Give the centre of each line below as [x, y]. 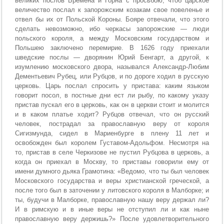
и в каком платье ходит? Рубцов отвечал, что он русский [112, 114]
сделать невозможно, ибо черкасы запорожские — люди [112, 29]
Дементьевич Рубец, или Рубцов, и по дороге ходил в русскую [112, 76]
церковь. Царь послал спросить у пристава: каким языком [112, 86]
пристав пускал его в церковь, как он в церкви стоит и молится [112, 105]
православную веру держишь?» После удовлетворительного [112, 219]
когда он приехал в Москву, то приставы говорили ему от [112, 162]
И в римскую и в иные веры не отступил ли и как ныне [112, 209]
